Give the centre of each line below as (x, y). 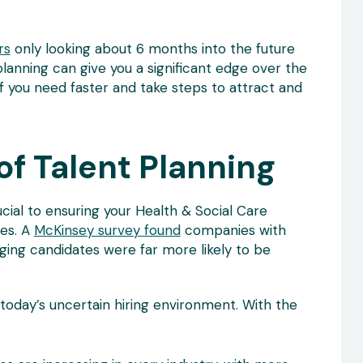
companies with (233, 230)
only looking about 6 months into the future (152, 49)
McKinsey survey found (107, 230)
